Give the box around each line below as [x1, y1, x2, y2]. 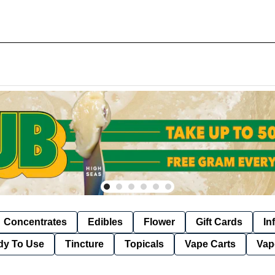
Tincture [65, 238, 104, 249]
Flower [144, 216, 175, 227]
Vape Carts [185, 238, 236, 249]
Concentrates [4, 216, 67, 227]
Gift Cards [196, 216, 242, 227]
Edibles [88, 216, 123, 227]
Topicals [125, 238, 164, 249]
